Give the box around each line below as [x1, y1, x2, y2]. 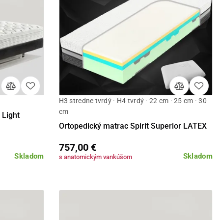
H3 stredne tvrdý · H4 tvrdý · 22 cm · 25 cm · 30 [58, 97, 207, 105]
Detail [126, 104, 145, 112]
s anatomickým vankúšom [58, 153, 132, 161]
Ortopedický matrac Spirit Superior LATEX [58, 121, 207, 131]
